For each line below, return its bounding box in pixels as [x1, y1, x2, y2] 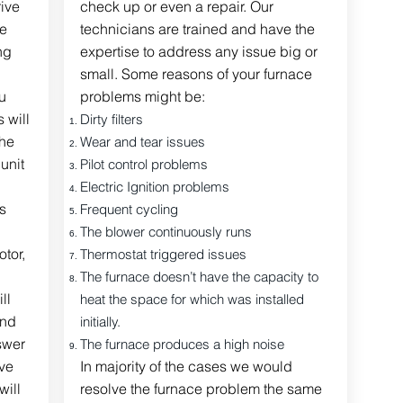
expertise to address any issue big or [79, 42, 318, 60]
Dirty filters [79, 111, 143, 128]
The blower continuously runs [79, 223, 252, 240]
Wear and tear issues [79, 133, 205, 150]
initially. [79, 313, 128, 330]
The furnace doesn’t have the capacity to [79, 268, 318, 285]
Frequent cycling [79, 201, 178, 218]
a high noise [209, 336, 284, 353]
